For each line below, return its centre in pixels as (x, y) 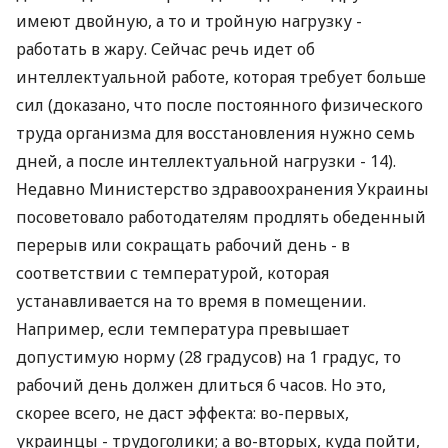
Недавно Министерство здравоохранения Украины (222, 189)
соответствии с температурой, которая (172, 273)
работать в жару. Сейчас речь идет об (165, 49)
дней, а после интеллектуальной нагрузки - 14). (206, 161)
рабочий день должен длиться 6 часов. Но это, (201, 385)
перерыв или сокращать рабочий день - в (183, 245)
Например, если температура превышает (183, 329)
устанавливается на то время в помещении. (191, 301)
